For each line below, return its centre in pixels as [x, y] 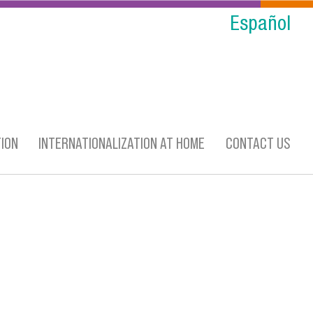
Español [260, 26]
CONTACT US [258, 143]
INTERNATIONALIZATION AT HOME [122, 143]
